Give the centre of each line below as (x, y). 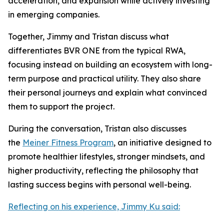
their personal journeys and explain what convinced (107, 92)
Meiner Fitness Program (68, 142)
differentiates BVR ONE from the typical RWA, (97, 50)
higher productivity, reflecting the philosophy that (103, 170)
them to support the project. (61, 106)
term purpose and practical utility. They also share (104, 78)
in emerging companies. (54, 14)
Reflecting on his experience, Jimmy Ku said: (94, 206)
